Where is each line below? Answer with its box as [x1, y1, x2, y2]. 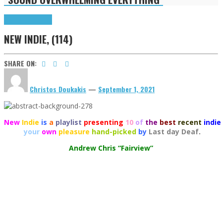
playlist [55, 117, 82, 127]
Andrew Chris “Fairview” [69, 143, 153, 153]
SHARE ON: [4, 57, 37, 68]
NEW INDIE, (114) [4, 31, 73, 47]
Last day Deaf [148, 126, 199, 136]
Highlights [4, 14, 30, 25]
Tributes [30, 14, 52, 25]
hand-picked [91, 126, 136, 136]
